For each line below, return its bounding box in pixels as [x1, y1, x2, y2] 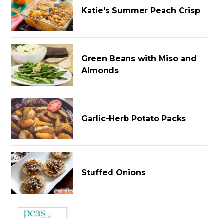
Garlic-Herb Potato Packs [81, 114, 186, 124]
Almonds [81, 66, 119, 75]
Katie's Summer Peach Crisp [81, 6, 200, 16]
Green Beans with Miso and [81, 54, 197, 64]
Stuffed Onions [81, 168, 146, 178]
